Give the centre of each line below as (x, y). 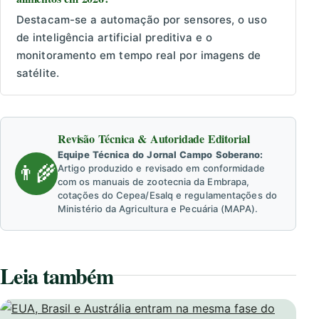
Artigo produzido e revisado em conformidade (161, 168)
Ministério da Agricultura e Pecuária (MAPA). (158, 208)
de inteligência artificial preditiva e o (115, 37)
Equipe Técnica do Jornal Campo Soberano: (161, 154)
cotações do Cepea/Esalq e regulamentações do (167, 195)
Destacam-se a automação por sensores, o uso (142, 19)
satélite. (38, 73)
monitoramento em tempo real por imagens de (139, 55)
